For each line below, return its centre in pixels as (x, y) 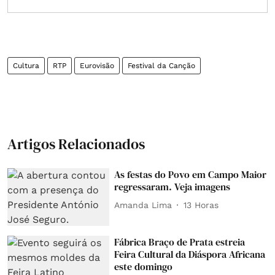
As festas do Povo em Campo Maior (191, 175)
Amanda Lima (143, 205)
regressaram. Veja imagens (172, 187)
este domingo (144, 266)
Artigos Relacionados (76, 144)
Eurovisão (97, 66)
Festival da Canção (161, 66)
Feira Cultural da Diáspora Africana (190, 254)
